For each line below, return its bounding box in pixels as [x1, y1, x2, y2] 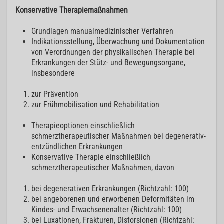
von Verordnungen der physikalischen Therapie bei [31, 47, 195, 57]
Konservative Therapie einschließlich [31, 152, 150, 162]
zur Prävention [31, 89, 78, 99]
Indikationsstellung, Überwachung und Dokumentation [31, 37, 205, 47]
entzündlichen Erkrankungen [31, 142, 123, 152]
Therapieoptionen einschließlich [31, 121, 135, 131]
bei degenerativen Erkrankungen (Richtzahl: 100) [31, 184, 189, 194]
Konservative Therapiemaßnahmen [15, 5, 128, 15]
